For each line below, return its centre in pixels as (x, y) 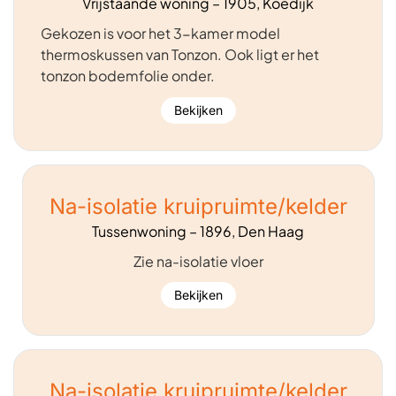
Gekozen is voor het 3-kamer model (160, 34)
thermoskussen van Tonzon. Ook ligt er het (180, 55)
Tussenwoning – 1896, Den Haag (198, 231)
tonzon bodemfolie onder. (128, 76)
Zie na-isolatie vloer (198, 261)
